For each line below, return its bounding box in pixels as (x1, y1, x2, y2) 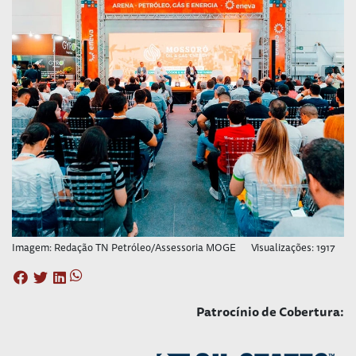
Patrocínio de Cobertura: (196, 300, 344, 322)
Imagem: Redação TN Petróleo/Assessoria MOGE (12, 238, 236, 255)
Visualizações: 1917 (251, 238, 335, 255)
